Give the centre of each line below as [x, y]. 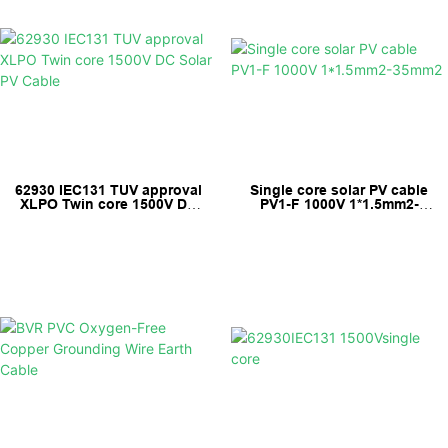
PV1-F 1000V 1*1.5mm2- [339, 204]
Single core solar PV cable [339, 190]
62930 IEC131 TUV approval [109, 190]
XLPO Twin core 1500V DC [109, 204]
